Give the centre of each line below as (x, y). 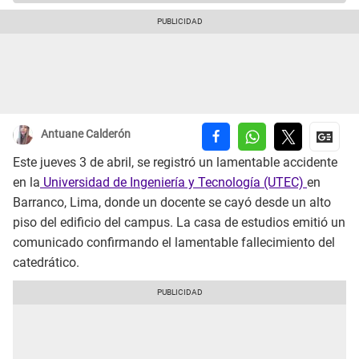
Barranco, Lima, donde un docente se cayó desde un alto (172, 203)
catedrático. (46, 263)
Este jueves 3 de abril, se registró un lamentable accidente (175, 163)
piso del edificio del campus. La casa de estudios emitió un (179, 223)
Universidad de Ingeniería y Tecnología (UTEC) (173, 183)
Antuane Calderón (86, 134)
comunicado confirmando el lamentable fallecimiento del (174, 243)
